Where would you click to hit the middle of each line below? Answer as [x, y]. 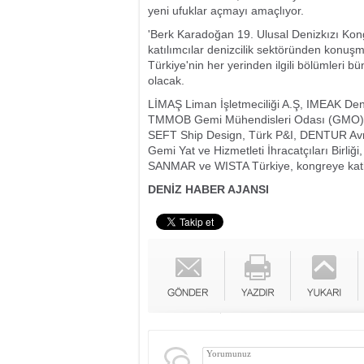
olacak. [166, 80]
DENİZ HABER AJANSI [208, 189]
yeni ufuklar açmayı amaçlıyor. [226, 11]
